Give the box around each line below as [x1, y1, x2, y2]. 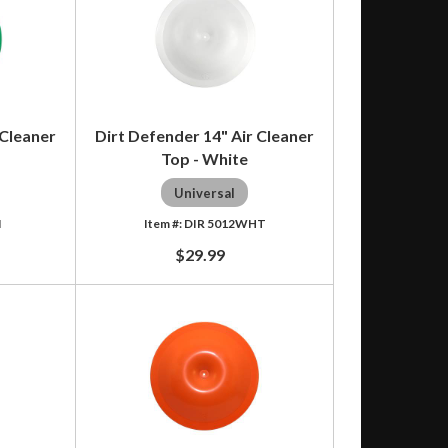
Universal [174, 184, 236, 201]
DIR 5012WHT [183, 215, 266, 231]
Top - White [161, 148, 249, 168]
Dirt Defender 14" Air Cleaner [95, 125, 315, 145]
